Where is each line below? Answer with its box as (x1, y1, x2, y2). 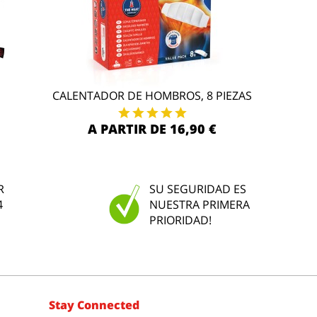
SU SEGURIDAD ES (149, 181, 246, 197)
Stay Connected (48, 297, 139, 313)
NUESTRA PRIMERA (149, 197, 250, 212)
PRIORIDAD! (149, 212, 212, 228)
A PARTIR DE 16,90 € (87, 120, 217, 137)
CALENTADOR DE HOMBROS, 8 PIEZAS (52, 88, 252, 103)
